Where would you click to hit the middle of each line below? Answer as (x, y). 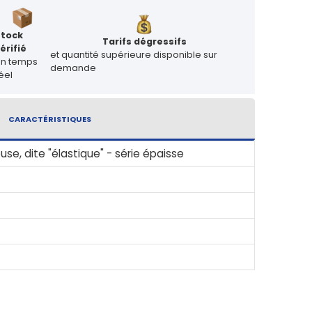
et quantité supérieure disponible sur (134, 55)
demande (73, 68)
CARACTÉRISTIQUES (49, 119)
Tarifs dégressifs (144, 42)
